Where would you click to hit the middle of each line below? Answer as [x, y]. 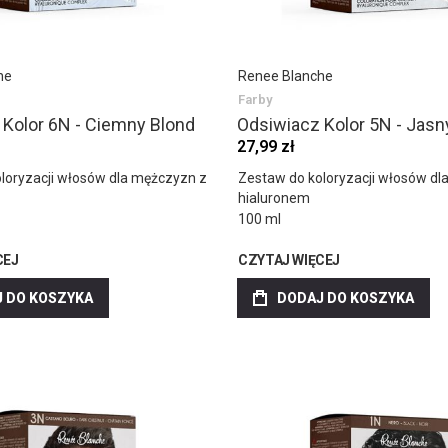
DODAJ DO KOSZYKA [346, 297]
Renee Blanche [286, 75]
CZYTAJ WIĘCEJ [289, 259]
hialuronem [274, 197]
